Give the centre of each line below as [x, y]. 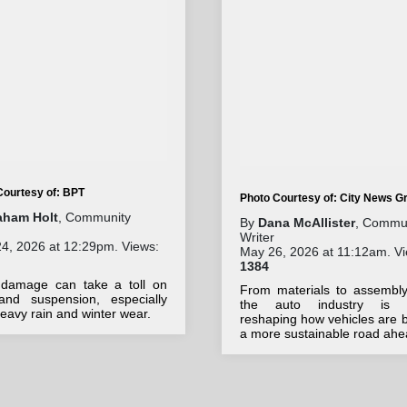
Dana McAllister [306, 222]
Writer [257, 237]
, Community [95, 217]
